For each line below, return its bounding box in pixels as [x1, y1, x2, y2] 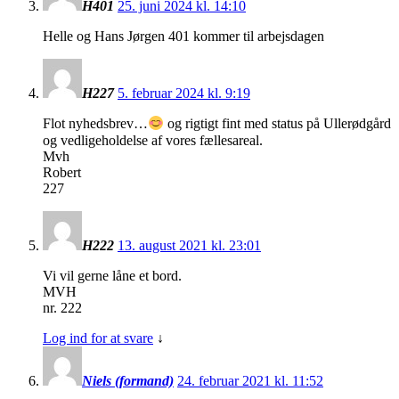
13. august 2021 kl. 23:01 [118, 237, 261, 253]
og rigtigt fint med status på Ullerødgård [164, 116, 392, 132]
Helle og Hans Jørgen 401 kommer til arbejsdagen [43, 28, 324, 45]
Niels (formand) [82, 372, 174, 388]
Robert [43, 164, 81, 180]
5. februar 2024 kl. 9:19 [118, 85, 250, 102]
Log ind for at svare [43, 330, 153, 346]
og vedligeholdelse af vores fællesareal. [43, 132, 263, 148]
